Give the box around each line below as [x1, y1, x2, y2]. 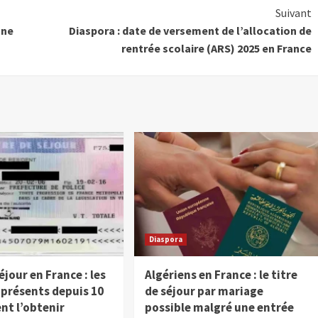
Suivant [275, 6, 312, 21]
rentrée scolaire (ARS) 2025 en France [121, 41, 312, 56]
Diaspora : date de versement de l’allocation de [68, 23, 312, 38]
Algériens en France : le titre [145, 267, 298, 283]
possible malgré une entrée [145, 300, 295, 316]
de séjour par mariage [145, 283, 264, 300]
